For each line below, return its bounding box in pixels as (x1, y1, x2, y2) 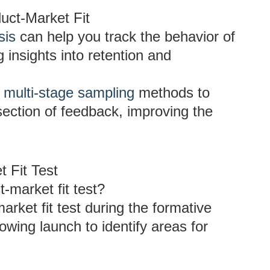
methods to (134, 84, 210, 101)
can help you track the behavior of (16, 28, 235, 45)
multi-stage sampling (4, 84, 134, 101)
